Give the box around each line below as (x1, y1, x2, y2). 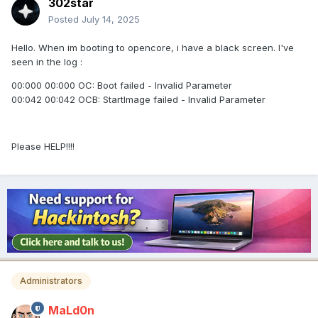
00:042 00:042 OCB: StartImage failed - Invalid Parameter (11, 94, 265, 106)
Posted (48, 13, 82, 26)
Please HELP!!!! (11, 141, 75, 153)
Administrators (20, 275, 82, 287)
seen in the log (11, 56, 80, 68)
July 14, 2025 (82, 13, 140, 26)
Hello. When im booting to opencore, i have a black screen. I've (11, 42, 294, 54)
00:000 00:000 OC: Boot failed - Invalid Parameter (11, 79, 232, 92)
